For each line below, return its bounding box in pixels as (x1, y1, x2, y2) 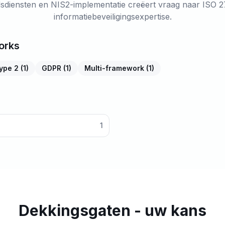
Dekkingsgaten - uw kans (19, 201, 206, 219)
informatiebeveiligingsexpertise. (53, 12, 172, 22)
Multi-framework (84, 64, 144, 72)
